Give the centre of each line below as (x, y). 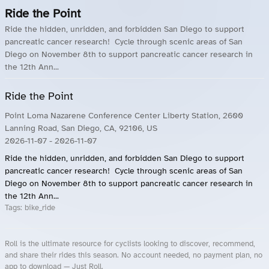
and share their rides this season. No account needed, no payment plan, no (134, 255)
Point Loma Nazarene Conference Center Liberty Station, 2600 (124, 116)
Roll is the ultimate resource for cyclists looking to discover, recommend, (130, 244)
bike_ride (40, 208)
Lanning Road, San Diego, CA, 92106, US (81, 128)
